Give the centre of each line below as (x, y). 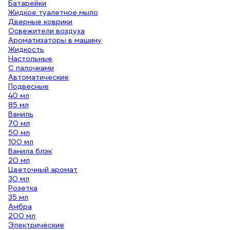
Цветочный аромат (43, 169)
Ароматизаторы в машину (55, 40)
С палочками (31, 68)
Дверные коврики (40, 22)
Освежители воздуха (46, 31)
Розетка (23, 188)
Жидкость (26, 49)
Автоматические (39, 77)
